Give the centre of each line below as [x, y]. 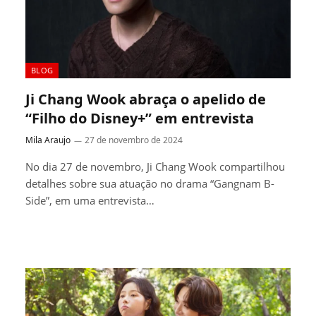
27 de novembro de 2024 [134, 140]
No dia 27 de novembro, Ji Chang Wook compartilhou [155, 166]
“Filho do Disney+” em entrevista [140, 118]
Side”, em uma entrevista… [90, 200]
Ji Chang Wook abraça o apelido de [146, 99]
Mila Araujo [48, 140]
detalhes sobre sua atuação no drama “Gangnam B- [150, 183]
